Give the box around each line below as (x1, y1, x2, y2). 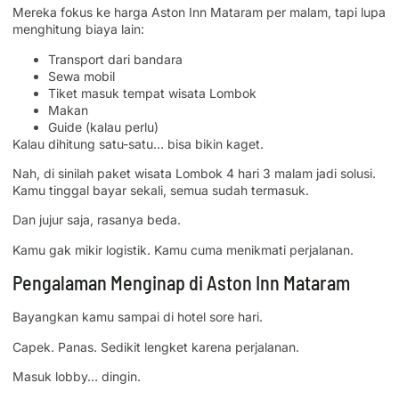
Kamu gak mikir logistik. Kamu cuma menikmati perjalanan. (12, 241, 354, 257)
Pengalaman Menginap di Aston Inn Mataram (12, 271, 350, 295)
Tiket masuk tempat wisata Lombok (48, 85, 256, 101)
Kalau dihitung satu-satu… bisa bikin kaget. (12, 135, 264, 151)
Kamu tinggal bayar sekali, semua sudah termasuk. (12, 183, 309, 198)
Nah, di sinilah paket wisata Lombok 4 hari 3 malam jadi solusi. (12, 166, 376, 181)
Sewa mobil (48, 68, 115, 84)
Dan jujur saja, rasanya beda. (12, 212, 181, 228)
